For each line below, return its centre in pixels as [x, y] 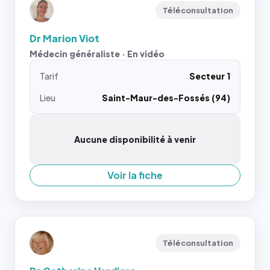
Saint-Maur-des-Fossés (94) [166, 98]
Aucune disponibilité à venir [135, 139]
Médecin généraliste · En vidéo [97, 54]
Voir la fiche [135, 175]
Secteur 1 [210, 76]
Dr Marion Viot [64, 38]
